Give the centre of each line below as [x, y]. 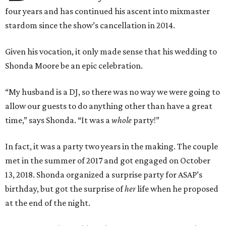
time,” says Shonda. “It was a [58, 120]
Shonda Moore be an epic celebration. [74, 65]
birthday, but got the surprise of [65, 188]
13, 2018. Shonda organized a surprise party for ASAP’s [104, 174]
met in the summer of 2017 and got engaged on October [108, 160]
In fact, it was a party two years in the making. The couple [111, 146]
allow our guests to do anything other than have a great [109, 106]
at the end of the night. [48, 203]
